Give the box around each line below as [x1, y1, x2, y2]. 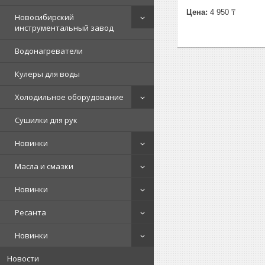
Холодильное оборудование [15, 92, 124, 102]
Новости [7, 253, 39, 264]
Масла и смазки [15, 161, 73, 172]
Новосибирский [15, 12, 74, 22]
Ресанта [15, 207, 46, 218]
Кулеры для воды [15, 69, 80, 79]
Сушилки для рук [15, 115, 77, 125]
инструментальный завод [15, 22, 114, 33]
